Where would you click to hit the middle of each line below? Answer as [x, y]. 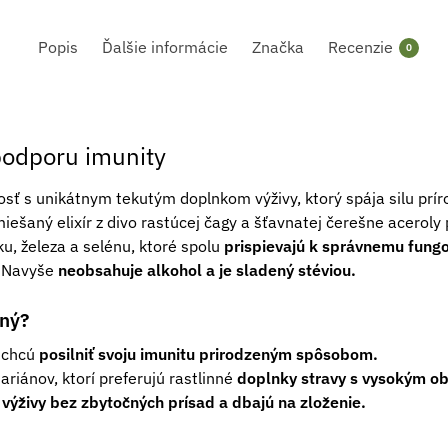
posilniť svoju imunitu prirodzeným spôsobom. [208, 353]
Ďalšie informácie [164, 46]
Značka [277, 46]
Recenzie [360, 46]
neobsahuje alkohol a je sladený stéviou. [204, 269]
